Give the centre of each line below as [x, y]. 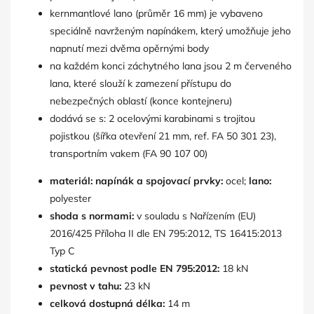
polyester [70, 198]
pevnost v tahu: [86, 286]
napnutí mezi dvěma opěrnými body [129, 48]
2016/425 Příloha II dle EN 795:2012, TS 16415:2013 [166, 233]
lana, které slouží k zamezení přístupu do [141, 83]
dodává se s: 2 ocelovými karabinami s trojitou [152, 118]
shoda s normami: [92, 216]
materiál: [71, 181]
